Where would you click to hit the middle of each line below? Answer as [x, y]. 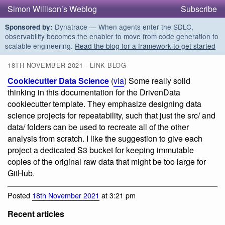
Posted [20, 195]
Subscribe [199, 9]
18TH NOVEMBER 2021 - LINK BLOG [67, 65]
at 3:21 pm [118, 195]
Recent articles [36, 213]
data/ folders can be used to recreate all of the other [98, 127]
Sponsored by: [29, 27]
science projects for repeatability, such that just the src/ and [111, 116]
